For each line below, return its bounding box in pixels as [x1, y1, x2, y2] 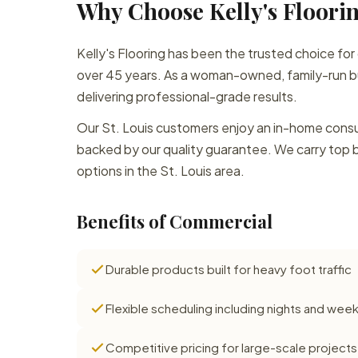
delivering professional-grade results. [77, 88, 297, 105]
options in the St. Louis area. [77, 162, 245, 179]
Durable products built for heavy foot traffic [105, 261, 352, 276]
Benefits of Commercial [77, 209, 272, 233]
